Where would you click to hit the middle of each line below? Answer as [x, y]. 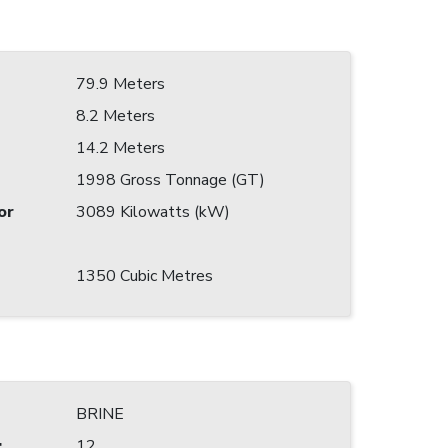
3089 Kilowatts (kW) [153, 212]
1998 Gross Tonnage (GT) [170, 180]
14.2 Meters [120, 148]
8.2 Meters [115, 116]
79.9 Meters [120, 84]
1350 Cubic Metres [144, 276]
